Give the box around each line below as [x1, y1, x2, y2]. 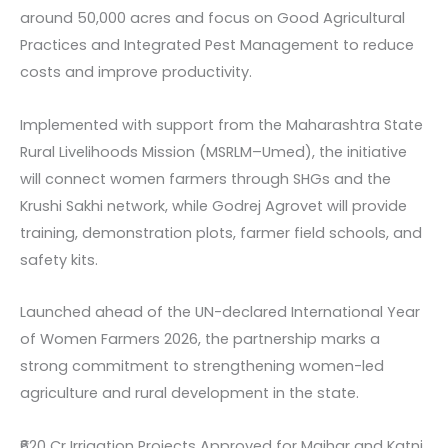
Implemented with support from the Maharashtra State [20, 114, 423, 135]
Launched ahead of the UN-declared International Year [20, 302, 420, 323]
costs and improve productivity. [20, 62, 252, 83]
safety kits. [20, 249, 98, 270]
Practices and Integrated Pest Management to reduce [20, 35, 414, 56]
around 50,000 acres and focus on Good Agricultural [20, 8, 405, 29]
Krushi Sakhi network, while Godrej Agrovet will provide [20, 195, 407, 216]
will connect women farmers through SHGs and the [20, 168, 391, 189]
